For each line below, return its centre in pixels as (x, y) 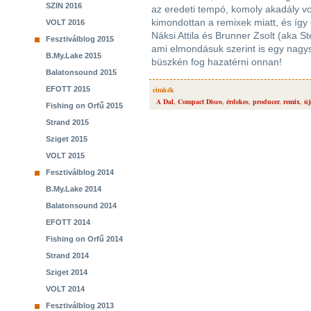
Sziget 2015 (67, 139)
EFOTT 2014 (68, 222)
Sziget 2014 (67, 272)
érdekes (237, 101)
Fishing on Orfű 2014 (84, 239)
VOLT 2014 (65, 289)
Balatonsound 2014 (81, 205)
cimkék (163, 90)
